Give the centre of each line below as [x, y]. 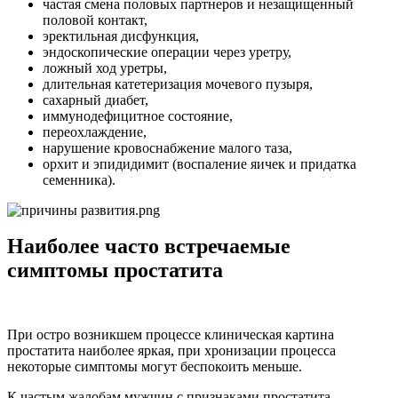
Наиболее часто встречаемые [149, 246]
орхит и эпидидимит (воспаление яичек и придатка [199, 163]
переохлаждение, [95, 131]
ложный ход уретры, [105, 68]
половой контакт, [95, 20]
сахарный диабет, [96, 99]
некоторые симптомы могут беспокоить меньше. [155, 366]
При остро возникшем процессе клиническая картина [171, 334]
